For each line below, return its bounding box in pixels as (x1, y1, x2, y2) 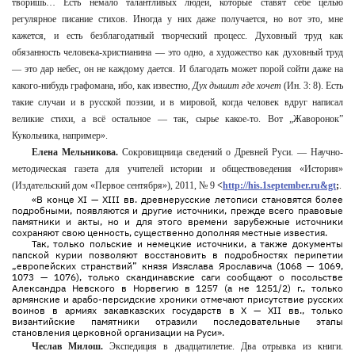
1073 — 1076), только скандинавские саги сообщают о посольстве (12, 271, 343, 283)
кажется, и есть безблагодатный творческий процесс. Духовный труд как (12, 30, 343, 41)
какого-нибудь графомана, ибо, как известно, (12, 80, 193, 91)
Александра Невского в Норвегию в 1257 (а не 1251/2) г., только (12, 282, 343, 294)
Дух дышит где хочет (193, 80, 281, 91)
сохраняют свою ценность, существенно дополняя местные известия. (12, 227, 327, 239)
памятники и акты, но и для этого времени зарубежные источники (12, 216, 343, 227)
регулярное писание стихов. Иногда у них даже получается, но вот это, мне (12, 13, 343, 25)
